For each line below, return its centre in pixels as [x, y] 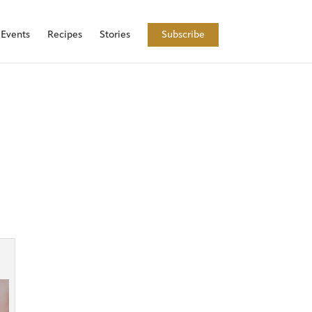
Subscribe [183, 34]
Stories [115, 34]
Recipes [64, 34]
